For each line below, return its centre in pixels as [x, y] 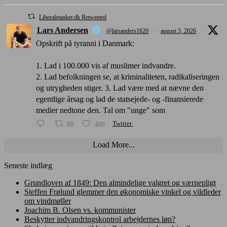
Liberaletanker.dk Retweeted [73, 17]
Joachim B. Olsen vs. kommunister [80, 210]
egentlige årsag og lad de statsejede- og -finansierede [120, 99]
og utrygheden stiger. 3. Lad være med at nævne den [120, 88]
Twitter [122, 124]
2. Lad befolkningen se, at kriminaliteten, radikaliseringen [128, 77]
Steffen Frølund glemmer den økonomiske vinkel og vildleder [123, 192]
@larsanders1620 [127, 31]
